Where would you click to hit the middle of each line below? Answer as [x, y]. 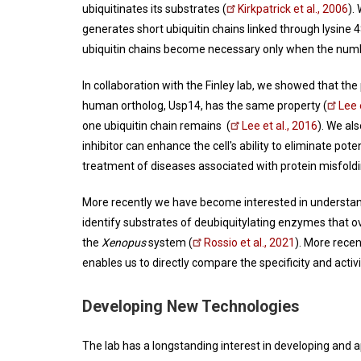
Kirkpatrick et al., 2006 [293, 9]
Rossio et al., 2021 [249, 243]
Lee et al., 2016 [280, 126]
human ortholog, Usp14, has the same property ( [205, 106]
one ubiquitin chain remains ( [156, 126]
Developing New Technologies [191, 307]
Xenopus [125, 243]
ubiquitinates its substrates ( [154, 9]
